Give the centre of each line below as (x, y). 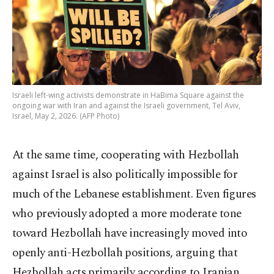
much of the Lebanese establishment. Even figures (134, 194)
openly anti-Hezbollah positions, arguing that (125, 253)
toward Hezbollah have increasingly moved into (130, 234)
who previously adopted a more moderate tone (127, 214)
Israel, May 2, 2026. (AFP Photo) (66, 116)
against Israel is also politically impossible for (125, 175)
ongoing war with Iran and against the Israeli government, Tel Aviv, (126, 106)
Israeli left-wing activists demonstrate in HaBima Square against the (128, 95)
